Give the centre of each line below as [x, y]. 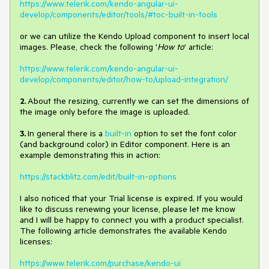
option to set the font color [184, 133]
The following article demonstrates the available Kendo [123, 230]
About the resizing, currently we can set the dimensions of [138, 101]
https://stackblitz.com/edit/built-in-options [98, 176]
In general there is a [66, 133]
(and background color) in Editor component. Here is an [125, 144]
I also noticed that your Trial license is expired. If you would [131, 198]
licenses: [36, 241]
